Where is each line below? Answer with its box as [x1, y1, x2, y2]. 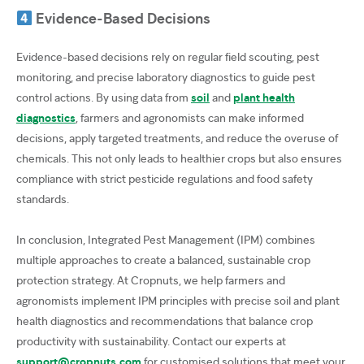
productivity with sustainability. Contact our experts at [16, 334, 286, 349]
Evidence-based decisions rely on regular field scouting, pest [16, 50, 319, 64]
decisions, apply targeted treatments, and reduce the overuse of [16, 131, 338, 145]
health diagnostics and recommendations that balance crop [16, 314, 313, 328]
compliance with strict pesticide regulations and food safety [16, 171, 313, 186]
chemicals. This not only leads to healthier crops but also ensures [16, 151, 342, 166]
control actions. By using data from [16, 90, 191, 105]
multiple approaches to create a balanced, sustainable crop [16, 253, 310, 267]
